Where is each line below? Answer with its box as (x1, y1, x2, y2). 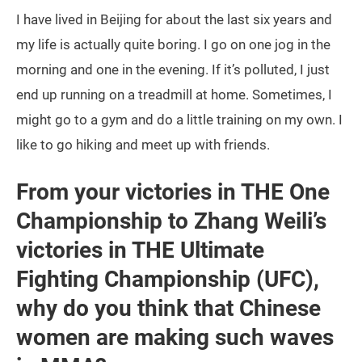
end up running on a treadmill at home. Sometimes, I (16, 86, 332, 103)
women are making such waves (16, 324, 334, 351)
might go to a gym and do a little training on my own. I (16, 112, 343, 128)
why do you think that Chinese (16, 295, 321, 322)
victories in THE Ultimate (16, 237, 264, 264)
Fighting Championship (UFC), (16, 266, 319, 293)
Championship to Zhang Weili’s (16, 208, 326, 235)
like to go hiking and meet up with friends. (16, 137, 270, 154)
